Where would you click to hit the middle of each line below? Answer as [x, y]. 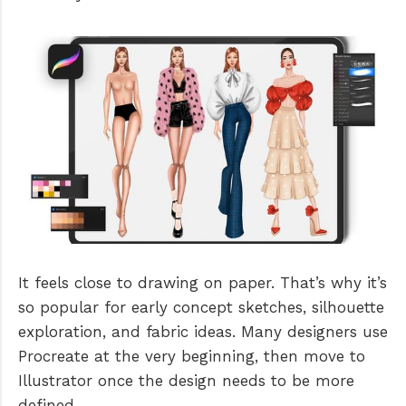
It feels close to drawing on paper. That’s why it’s [203, 283]
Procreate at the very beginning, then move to [192, 357]
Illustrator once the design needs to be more [186, 381]
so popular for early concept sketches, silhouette [201, 308]
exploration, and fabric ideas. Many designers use [203, 332]
